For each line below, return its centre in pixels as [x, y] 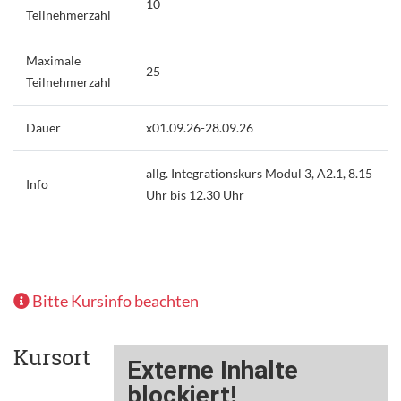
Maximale [53, 60]
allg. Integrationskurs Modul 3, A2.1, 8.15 [259, 173]
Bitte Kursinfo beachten [114, 300]
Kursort [52, 357]
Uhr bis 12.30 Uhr [195, 194]
